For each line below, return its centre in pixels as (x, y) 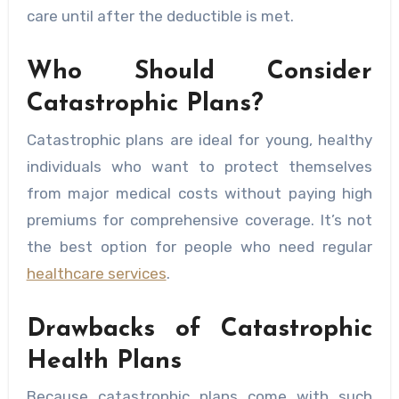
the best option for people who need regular (199, 246)
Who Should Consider (199, 73)
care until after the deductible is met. (160, 16)
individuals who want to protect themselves (199, 166)
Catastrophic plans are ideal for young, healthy (199, 139)
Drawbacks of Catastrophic (199, 329)
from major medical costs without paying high (199, 193)
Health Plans (104, 361)
